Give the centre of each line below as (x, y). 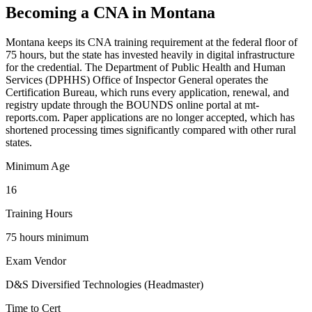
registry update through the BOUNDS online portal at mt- (132, 105)
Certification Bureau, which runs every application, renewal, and (147, 93)
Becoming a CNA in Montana (110, 13)
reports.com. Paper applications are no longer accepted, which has (150, 118)
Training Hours (39, 214)
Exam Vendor (36, 261)
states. (19, 143)
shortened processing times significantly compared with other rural (151, 130)
